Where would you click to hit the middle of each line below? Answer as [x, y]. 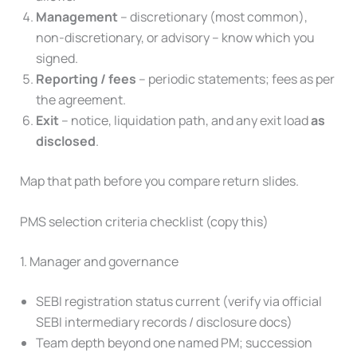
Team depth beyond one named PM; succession [174, 343]
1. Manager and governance [99, 262]
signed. [57, 58]
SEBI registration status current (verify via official [178, 302]
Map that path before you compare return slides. [159, 180]
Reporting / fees [86, 78]
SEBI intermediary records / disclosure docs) [164, 322]
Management [76, 16]
